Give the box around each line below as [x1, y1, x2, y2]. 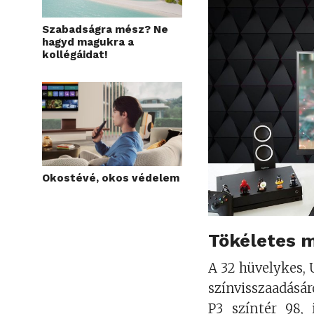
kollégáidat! [42, 48, 108, 61]
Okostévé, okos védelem [42, 171, 179, 184]
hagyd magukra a [42, 35, 134, 48]
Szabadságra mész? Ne [42, 22, 168, 36]
